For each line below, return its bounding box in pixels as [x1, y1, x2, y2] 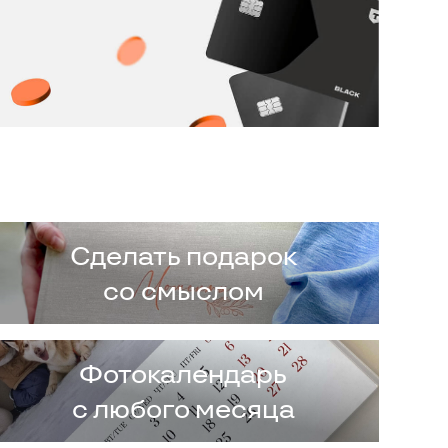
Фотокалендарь [79, 355, 288, 392]
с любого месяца [71, 390, 295, 427]
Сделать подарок [69, 237, 297, 274]
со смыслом [102, 272, 264, 309]
